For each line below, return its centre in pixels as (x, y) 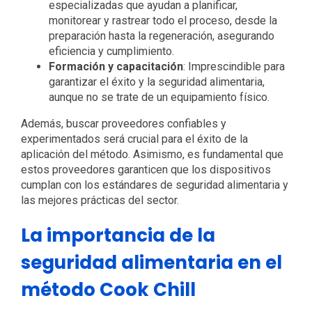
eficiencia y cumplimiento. (111, 51)
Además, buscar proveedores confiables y (123, 123)
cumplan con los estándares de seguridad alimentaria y (154, 185)
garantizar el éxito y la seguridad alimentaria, (156, 81)
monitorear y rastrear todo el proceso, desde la (163, 20)
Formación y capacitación (116, 66)
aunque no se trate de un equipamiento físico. (159, 97)
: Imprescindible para (234, 66)
